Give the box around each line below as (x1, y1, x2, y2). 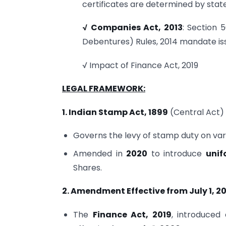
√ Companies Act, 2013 (82, 22, 183, 34)
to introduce (147, 147, 206, 159)
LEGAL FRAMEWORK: (62, 83, 145, 95)
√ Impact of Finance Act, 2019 (82, 59, 198, 71)
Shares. (73, 161, 102, 174)
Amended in (73, 147, 127, 159)
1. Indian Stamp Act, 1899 (62, 106, 168, 118)
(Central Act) (168, 106, 224, 118)
